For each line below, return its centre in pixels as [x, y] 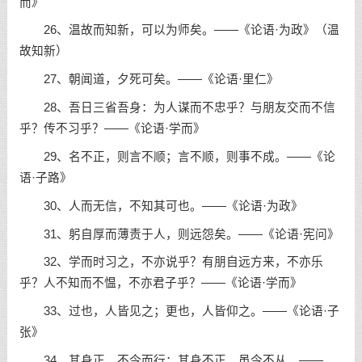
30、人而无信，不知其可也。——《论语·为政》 [161, 206]
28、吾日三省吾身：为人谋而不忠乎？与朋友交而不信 [177, 108]
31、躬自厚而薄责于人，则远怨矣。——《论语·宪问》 [179, 234]
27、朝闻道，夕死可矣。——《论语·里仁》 [149, 80]
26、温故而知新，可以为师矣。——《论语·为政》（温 [179, 30]
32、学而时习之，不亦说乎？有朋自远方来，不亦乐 [171, 262]
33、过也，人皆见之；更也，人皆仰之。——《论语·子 [179, 311]
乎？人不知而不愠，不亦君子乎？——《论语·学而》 [160, 283]
